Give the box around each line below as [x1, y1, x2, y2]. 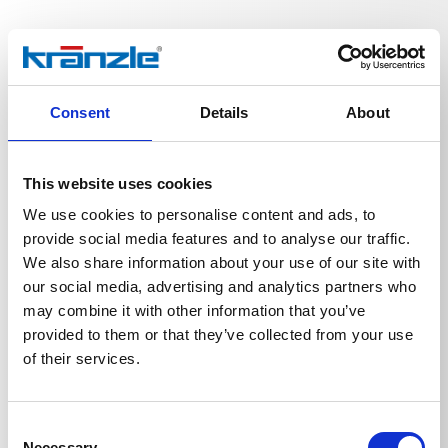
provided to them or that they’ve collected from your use [23, 326, 413, 343]
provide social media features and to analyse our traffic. [23, 230, 411, 247]
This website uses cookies [23, 174, 213, 192]
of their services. [23, 350, 140, 367]
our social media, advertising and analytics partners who [23, 278, 416, 295]
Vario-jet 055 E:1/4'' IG [48, 350, 199, 373]
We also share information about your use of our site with [23, 254, 421, 271]
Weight [48, 309, 103, 332]
